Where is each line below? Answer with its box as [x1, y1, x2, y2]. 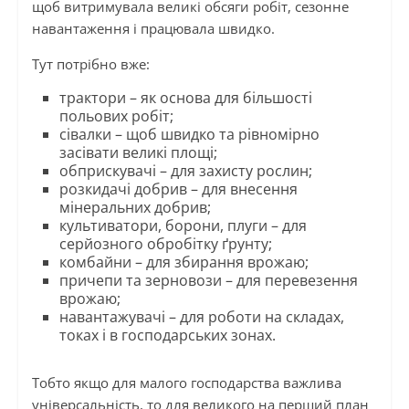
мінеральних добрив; [58, 197, 211, 218]
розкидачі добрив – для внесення [58, 179, 298, 200]
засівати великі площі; [58, 142, 217, 163]
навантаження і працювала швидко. [31, 19, 275, 38]
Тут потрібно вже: [31, 55, 150, 74]
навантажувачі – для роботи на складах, [58, 307, 344, 328]
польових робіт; [58, 106, 173, 127]
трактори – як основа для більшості [58, 88, 312, 109]
